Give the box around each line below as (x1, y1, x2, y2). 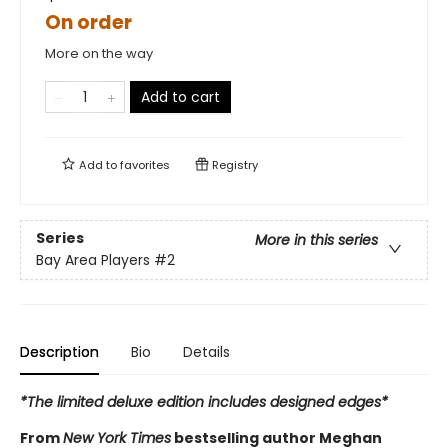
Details (183, 341, 230, 362)
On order (45, 8, 132, 36)
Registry (209, 156, 258, 173)
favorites (120, 156, 170, 173)
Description (20, 341, 99, 362)
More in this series (255, 230, 378, 251)
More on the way (45, 43, 153, 63)
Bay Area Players (36, 250, 150, 271)
